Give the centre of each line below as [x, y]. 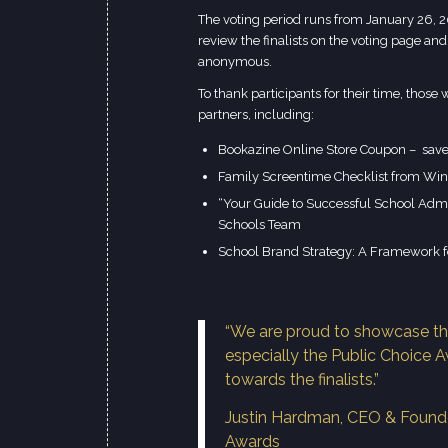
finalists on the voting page [342, 41]
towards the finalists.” [302, 380]
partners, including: [256, 115]
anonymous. [235, 62]
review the [230, 41]
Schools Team [259, 225]
